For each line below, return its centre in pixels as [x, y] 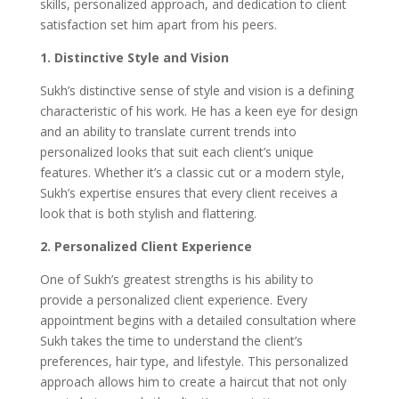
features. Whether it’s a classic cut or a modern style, [192, 172]
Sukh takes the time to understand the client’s [171, 340]
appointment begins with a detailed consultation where [198, 320]
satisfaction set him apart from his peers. [158, 24]
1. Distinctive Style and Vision [134, 57]
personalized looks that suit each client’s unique [176, 151]
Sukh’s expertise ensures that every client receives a [188, 192]
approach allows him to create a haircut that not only [193, 381]
